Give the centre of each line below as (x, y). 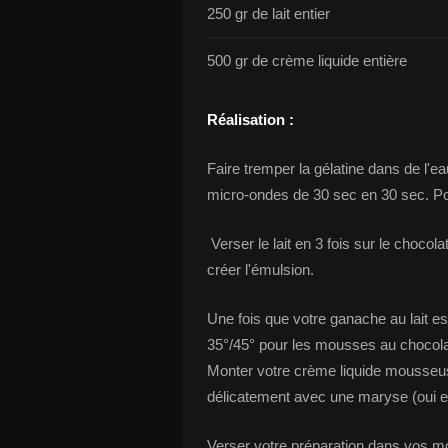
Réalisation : (252, 119)
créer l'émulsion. (260, 269)
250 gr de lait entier (268, 13)
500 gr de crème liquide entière (307, 60)
